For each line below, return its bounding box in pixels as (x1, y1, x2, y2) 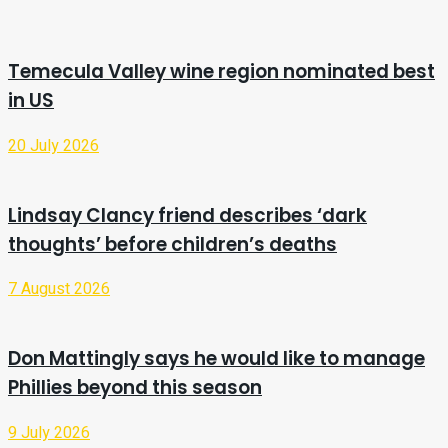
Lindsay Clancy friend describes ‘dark (8, 201, 367, 229)
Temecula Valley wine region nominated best (8, 58, 435, 86)
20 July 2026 (8, 133, 99, 158)
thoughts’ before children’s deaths (8, 230, 337, 258)
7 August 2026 (8, 277, 110, 302)
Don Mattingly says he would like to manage (8, 345, 425, 373)
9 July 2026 (8, 420, 90, 445)
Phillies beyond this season (8, 374, 262, 402)
